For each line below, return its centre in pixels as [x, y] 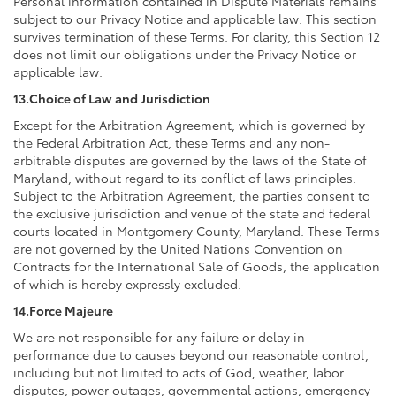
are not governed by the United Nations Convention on [178, 248]
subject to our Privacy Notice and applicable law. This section [195, 18]
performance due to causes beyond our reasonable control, [191, 354]
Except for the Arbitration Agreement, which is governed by [189, 124]
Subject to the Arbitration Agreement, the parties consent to [192, 195]
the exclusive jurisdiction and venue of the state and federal [192, 213]
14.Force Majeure [63, 310]
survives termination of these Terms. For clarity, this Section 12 [197, 36]
